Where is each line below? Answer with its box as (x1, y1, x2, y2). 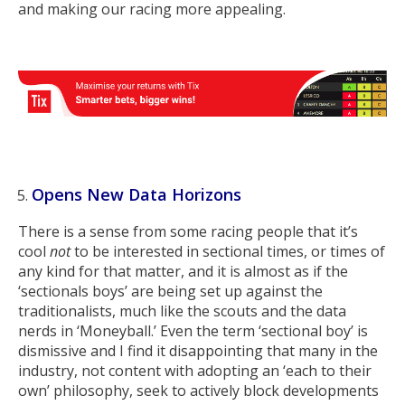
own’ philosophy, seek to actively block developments (18, 380, 379, 400)
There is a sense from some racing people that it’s (18, 221, 358, 241)
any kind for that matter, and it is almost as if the (18, 260, 348, 281)
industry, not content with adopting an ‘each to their (18, 360, 372, 381)
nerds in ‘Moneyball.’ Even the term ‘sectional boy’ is (18, 320, 368, 341)
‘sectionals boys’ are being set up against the (18, 280, 323, 301)
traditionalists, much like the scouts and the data (18, 300, 346, 321)
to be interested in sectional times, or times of (71, 240, 385, 261)
